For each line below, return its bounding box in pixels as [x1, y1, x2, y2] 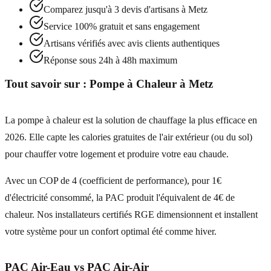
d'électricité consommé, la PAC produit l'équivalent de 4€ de [5, 192, 235, 203]
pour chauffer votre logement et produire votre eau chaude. [5, 148, 229, 159]
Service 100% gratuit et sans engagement [44, 21, 200, 32]
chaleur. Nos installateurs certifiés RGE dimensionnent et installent [5, 209, 258, 220]
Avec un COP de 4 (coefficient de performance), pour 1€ [5, 175, 221, 186]
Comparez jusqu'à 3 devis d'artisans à [44, 4, 188, 15]
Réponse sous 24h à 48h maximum [44, 55, 177, 66]
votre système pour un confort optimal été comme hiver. [5, 226, 217, 237]
